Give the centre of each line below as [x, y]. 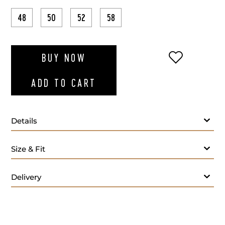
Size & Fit [28, 149]
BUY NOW [64, 58]
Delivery [26, 177]
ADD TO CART [64, 83]
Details [24, 121]
